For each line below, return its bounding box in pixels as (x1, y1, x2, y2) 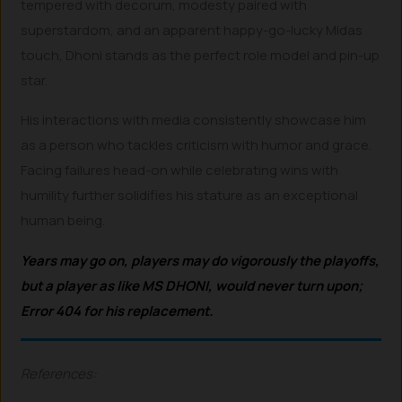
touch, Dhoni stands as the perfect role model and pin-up (21, 45, 380, 65)
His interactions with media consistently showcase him (21, 110, 367, 130)
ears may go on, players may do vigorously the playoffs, (28, 250, 380, 270)
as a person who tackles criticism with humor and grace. (21, 135, 372, 155)
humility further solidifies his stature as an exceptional (21, 186, 359, 205)
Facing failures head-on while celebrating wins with (21, 161, 339, 180)
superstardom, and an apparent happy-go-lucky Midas (21, 20, 363, 39)
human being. (21, 211, 106, 231)
